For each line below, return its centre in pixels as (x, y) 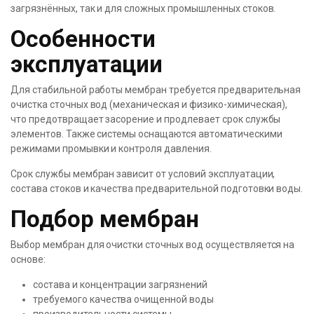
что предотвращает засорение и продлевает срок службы (146, 119)
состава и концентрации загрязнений (120, 285)
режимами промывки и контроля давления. (111, 149)
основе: (28, 259)
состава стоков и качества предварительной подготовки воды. (157, 189)
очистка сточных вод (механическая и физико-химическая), (149, 104)
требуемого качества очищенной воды (123, 299)
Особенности (83, 39)
